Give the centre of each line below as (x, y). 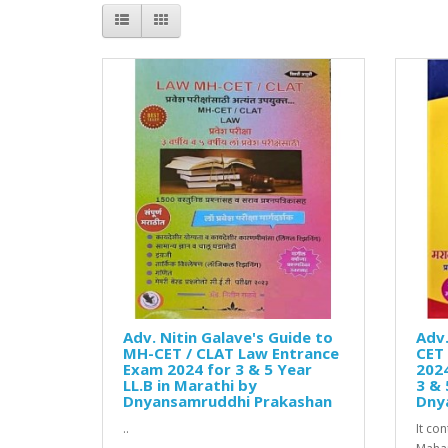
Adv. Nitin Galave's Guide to (228, 337)
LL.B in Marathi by (190, 385)
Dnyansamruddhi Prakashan (227, 401)
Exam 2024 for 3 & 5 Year (217, 369)
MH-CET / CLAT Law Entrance (231, 353)
